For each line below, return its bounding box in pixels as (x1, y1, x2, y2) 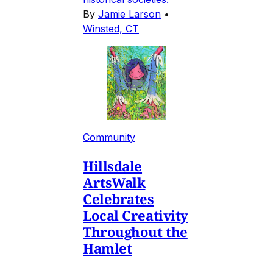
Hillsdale (83, 157, 143, 175)
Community (83, 131, 135, 144)
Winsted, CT (83, 23, 139, 35)
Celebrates (83, 190, 154, 208)
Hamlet (83, 239, 132, 258)
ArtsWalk (83, 173, 146, 192)
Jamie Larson (98, 8, 161, 21)
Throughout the (83, 222, 188, 241)
